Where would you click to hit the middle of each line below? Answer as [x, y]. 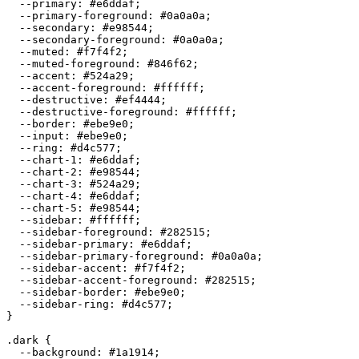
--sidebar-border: [71, 292]
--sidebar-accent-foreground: [106, 280]
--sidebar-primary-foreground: [109, 256]
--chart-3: [48, 184]
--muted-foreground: [77, 63]
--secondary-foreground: [90, 39]
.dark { [29, 340]
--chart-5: [48, 208]
